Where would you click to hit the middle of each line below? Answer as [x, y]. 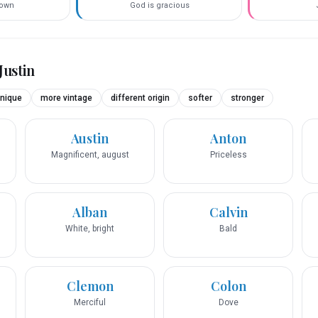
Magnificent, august [90, 155]
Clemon [90, 286]
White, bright [90, 229]
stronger [247, 98]
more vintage [66, 98]
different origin [140, 98]
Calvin [228, 213]
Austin [90, 139]
